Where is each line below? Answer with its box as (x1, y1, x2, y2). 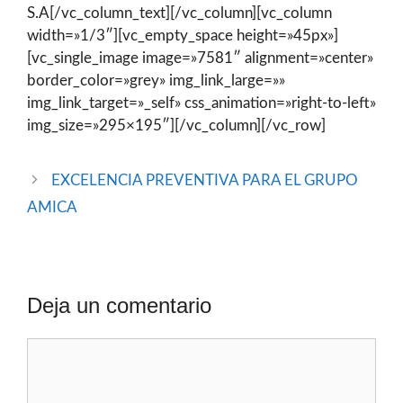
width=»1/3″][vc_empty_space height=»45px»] (27, 27, 338, 43)
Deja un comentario (27, 292, 211, 318)
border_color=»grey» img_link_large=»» (27, 72, 285, 88)
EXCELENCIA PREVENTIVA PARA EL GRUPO (51, 172, 359, 188)
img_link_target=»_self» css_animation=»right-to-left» (27, 94, 376, 111)
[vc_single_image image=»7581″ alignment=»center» (27, 49, 373, 66)
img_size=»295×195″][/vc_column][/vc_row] (27, 117, 326, 133)
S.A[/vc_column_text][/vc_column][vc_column (27, 4, 332, 21)
